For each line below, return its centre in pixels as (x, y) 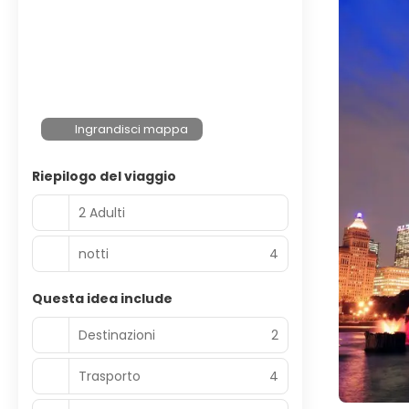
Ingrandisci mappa (132, 129)
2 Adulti (102, 212)
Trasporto (110, 376)
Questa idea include (102, 299)
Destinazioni (117, 335)
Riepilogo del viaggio (104, 176)
